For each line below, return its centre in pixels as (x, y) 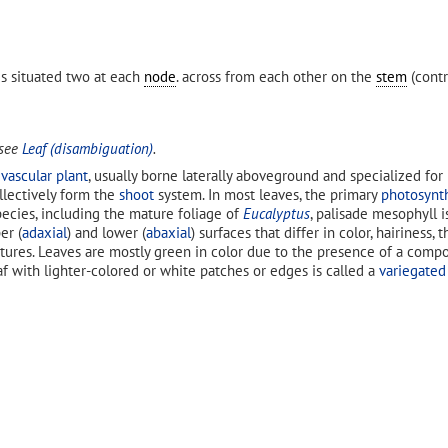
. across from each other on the (276, 76)
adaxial (44, 232)
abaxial (168, 232)
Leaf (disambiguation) (87, 149)
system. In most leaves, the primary (267, 194)
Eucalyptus (276, 213)
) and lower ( (106, 232)
